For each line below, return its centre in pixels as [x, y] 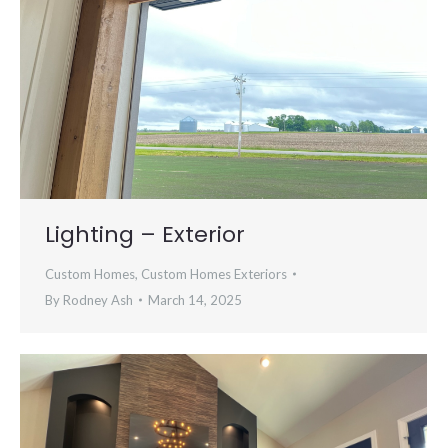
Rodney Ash [98, 300]
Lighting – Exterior [145, 235]
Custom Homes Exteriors [214, 274]
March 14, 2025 [195, 300]
